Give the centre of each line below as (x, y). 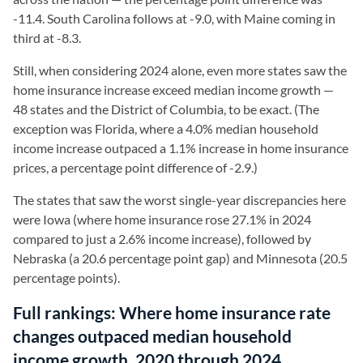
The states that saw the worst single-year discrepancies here (179, 199)
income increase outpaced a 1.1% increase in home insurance (181, 147)
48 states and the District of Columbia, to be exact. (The (166, 109)
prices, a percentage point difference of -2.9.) (137, 167)
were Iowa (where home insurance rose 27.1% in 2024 (162, 219)
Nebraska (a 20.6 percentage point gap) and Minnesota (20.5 (180, 258)
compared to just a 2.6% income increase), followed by (162, 238)
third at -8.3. (47, 37)
